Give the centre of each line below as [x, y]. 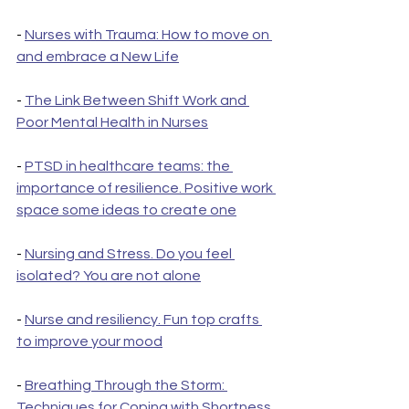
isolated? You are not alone [109, 276]
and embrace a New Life [98, 57]
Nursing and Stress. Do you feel [130, 254]
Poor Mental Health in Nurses [112, 123]
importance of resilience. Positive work [146, 189]
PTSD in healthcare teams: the [129, 167]
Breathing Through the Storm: [126, 386]
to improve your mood [89, 342]
